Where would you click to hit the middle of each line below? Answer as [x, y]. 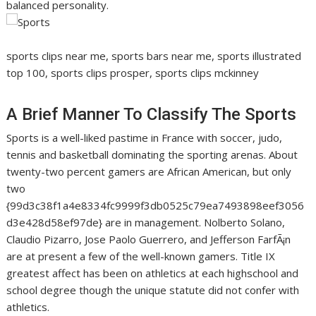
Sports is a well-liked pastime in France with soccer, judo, [145, 137]
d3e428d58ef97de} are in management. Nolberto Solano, [146, 222]
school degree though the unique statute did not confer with [153, 290]
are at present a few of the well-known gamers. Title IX [141, 256]
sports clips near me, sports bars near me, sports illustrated [154, 55]
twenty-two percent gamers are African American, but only [149, 171]
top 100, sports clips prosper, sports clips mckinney [133, 72]
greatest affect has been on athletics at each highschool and [153, 273]
